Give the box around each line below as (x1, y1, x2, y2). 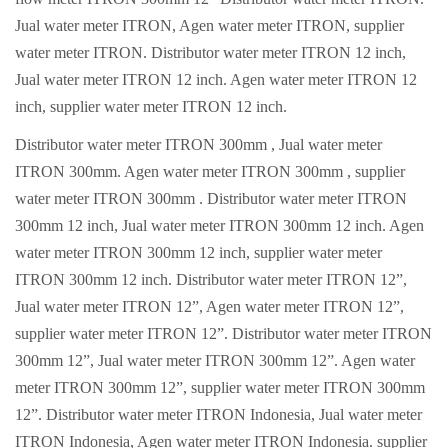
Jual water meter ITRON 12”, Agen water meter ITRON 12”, (15, 298, 404, 315)
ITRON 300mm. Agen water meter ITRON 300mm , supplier (15, 163, 405, 180)
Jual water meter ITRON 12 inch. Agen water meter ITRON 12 (15, 70, 417, 88)
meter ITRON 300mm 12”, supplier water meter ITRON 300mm (15, 379, 425, 396)
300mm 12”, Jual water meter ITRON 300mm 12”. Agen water (15, 352, 415, 369)
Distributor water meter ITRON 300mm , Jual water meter (15, 136, 382, 153)
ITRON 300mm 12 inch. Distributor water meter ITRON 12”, (15, 271, 407, 288)
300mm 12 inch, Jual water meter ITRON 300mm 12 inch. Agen (15, 217, 424, 234)
